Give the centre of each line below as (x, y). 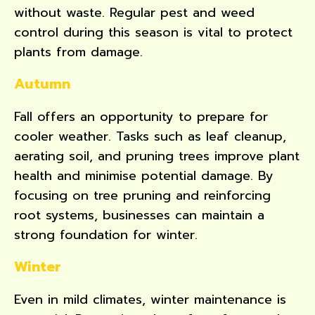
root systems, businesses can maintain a (139, 215)
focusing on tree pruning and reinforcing (142, 195)
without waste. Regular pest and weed (134, 12)
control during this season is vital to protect (153, 32)
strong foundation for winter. (106, 234)
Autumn (42, 83)
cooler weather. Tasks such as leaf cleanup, (150, 136)
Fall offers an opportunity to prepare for (141, 116)
